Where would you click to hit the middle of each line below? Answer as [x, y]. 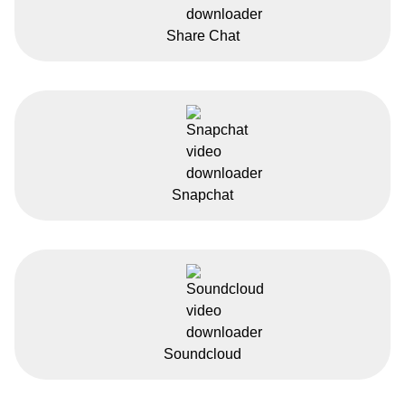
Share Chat [202, 35]
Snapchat [202, 194]
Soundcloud [202, 353]
